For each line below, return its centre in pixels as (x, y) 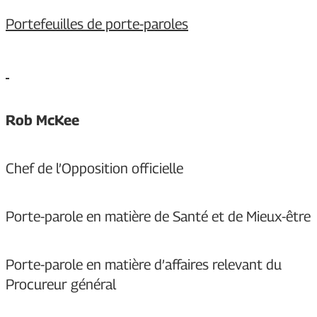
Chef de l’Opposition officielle (94, 169)
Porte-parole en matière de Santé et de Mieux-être (158, 217)
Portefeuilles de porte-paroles (97, 24)
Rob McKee (42, 121)
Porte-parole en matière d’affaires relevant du (144, 265)
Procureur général (61, 285)
